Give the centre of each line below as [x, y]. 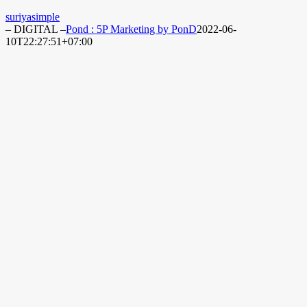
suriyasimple [33, 16]
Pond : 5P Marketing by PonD [131, 29]
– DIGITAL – [36, 29]
